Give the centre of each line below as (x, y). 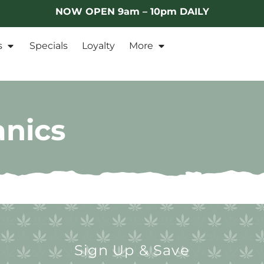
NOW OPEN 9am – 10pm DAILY (132, 11)
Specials (49, 46)
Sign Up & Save (132, 250)
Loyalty (98, 46)
